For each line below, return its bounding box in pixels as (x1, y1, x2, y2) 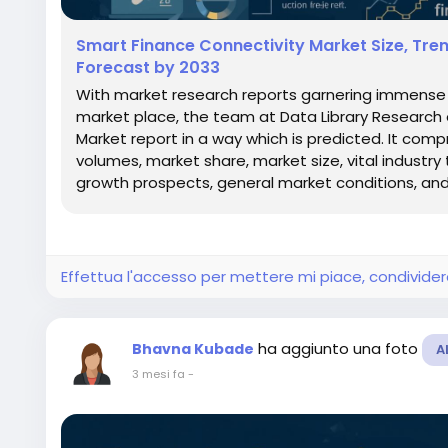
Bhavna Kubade (132, 339, 254, 359)
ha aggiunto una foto (258, 338, 422, 359)
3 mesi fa (132, 366, 185, 382)
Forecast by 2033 (76, 56, 220, 79)
